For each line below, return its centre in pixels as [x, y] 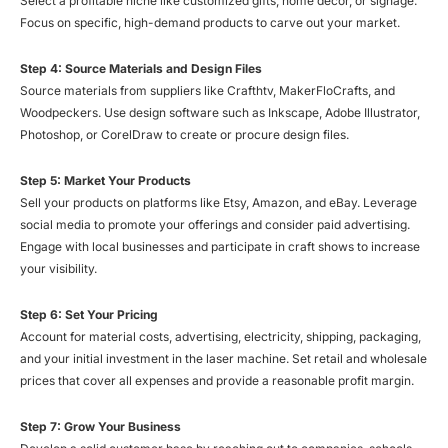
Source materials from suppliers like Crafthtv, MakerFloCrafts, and [207, 90]
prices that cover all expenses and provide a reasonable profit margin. [217, 380]
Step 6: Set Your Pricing [89, 314]
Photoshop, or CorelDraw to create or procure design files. [184, 134]
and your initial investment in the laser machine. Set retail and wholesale [223, 358]
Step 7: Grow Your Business [100, 426]
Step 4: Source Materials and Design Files [141, 68]
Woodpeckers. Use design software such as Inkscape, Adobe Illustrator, [220, 112]
